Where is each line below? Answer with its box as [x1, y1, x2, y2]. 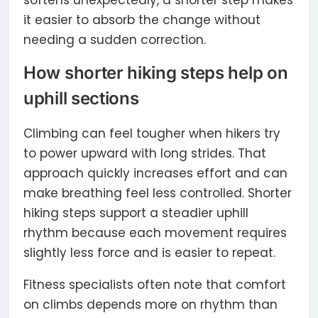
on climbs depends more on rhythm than [23, 296, 278, 314]
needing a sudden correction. [23, 31, 206, 49]
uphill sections [23, 88, 139, 109]
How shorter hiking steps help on [23, 62, 288, 84]
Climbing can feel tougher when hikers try [23, 125, 280, 143]
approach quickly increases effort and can [23, 165, 287, 182]
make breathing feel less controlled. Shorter [23, 185, 292, 202]
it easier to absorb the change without [23, 11, 261, 29]
